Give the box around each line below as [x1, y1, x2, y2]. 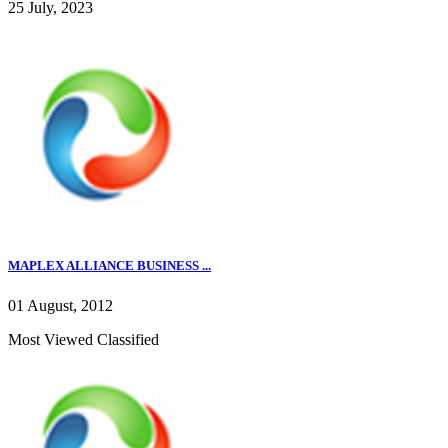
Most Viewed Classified [8, 330, 159, 348]
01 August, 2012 [8, 296, 113, 314]
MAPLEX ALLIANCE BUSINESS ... [8, 258, 211, 274]
